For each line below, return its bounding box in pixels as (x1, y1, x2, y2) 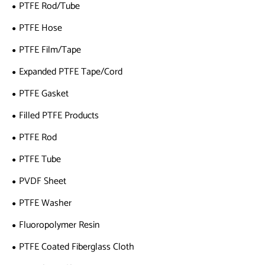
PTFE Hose (19, 20, 62, 36)
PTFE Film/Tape (19, 41, 81, 58)
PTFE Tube (19, 151, 61, 167)
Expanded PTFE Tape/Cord (19, 63, 122, 80)
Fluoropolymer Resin (19, 216, 99, 233)
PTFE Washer (19, 195, 72, 211)
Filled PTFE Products (19, 107, 99, 124)
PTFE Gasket (19, 85, 69, 102)
